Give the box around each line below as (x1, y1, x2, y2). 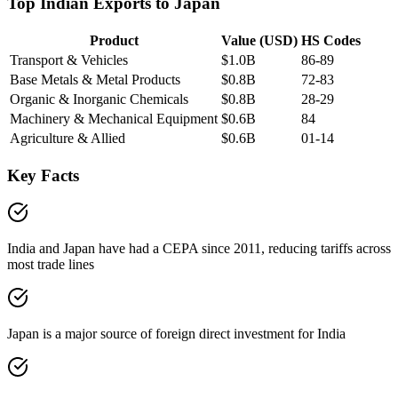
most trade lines (7, 257, 94, 273)
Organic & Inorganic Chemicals (10, 91, 188, 107)
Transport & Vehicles (10, 52, 128, 68)
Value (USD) (221, 32, 298, 48)
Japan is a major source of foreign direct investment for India (7, 326, 346, 342)
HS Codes (301, 32, 361, 48)
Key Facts (7, 165, 79, 185)
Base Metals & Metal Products (10, 71, 180, 87)
